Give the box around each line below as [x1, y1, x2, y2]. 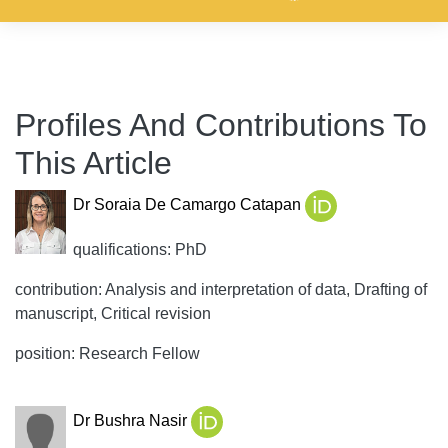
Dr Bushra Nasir [72, 412, 191, 430]
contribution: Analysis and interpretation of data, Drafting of [15, 281, 427, 298]
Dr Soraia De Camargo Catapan [72, 196, 305, 214]
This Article [15, 145, 172, 181]
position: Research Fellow [15, 345, 200, 362]
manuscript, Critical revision [15, 305, 211, 322]
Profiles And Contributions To [15, 107, 427, 143]
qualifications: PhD [72, 241, 207, 258]
